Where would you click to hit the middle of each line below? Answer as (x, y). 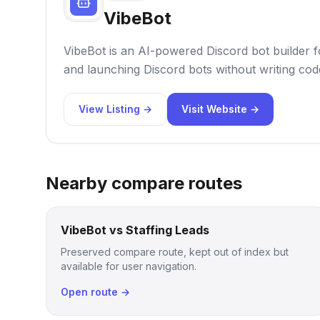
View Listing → (115, 109)
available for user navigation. (129, 266)
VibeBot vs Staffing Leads (135, 230)
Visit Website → (220, 109)
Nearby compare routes (144, 183)
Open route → (95, 292)
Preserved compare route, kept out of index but (175, 252)
